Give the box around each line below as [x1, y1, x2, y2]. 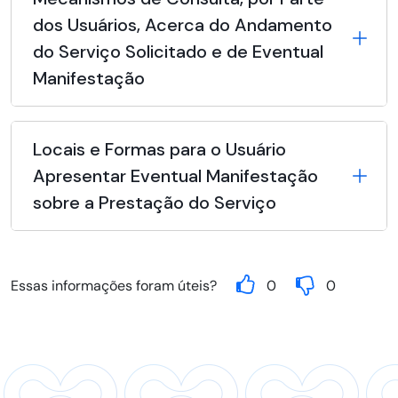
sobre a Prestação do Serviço [33, 191, 276, 215]
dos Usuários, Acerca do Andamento [33, 13, 332, 37]
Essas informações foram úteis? [11, 276, 217, 296]
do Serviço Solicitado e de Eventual [33, 40, 323, 64]
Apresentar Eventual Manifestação [33, 164, 318, 188]
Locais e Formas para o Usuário [33, 138, 286, 162]
